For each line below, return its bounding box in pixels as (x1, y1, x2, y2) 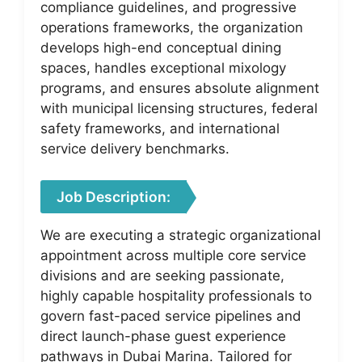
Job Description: (57, 187, 170, 205)
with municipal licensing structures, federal (40, 100, 318, 116)
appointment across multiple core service (40, 246, 306, 263)
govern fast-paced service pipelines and (40, 307, 301, 324)
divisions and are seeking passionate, (40, 267, 284, 284)
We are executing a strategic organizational (40, 226, 321, 243)
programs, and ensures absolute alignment (40, 80, 319, 96)
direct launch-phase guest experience (40, 327, 286, 344)
